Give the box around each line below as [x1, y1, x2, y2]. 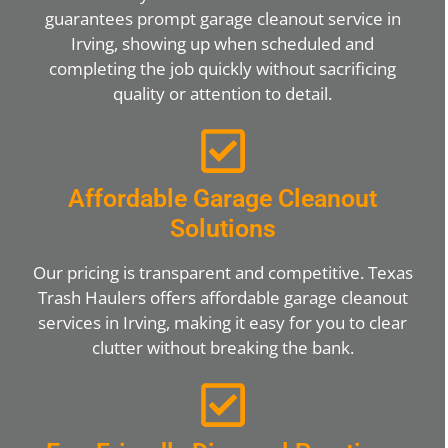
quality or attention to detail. [113, 81, 332, 105]
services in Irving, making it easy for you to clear [38, 310, 407, 334]
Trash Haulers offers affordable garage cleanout [37, 285, 408, 309]
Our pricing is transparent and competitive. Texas [32, 260, 413, 284]
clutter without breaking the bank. [91, 335, 354, 359]
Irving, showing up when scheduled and [71, 31, 374, 55]
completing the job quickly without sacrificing [49, 56, 396, 80]
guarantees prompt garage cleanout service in [44, 6, 401, 30]
